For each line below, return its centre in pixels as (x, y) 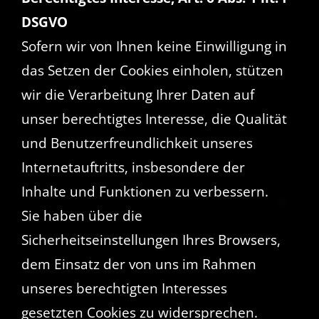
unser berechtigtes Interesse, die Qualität (154, 119)
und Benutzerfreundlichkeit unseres (137, 143)
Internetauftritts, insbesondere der (133, 167)
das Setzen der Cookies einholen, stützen (152, 70)
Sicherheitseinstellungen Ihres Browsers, (151, 240)
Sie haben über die (82, 215)
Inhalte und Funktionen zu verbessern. (145, 191)
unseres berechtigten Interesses (124, 288)
